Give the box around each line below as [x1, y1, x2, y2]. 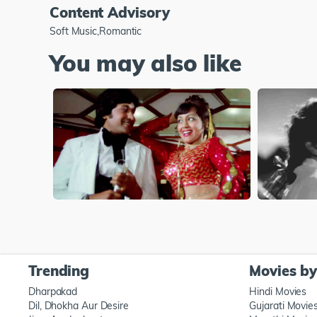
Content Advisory [50, 3, 170, 21]
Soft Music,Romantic [50, 24, 142, 38]
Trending [28, 262, 90, 280]
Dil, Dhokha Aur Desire [28, 299, 129, 313]
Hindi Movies [249, 285, 307, 299]
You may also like [50, 48, 242, 77]
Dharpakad [28, 285, 78, 299]
